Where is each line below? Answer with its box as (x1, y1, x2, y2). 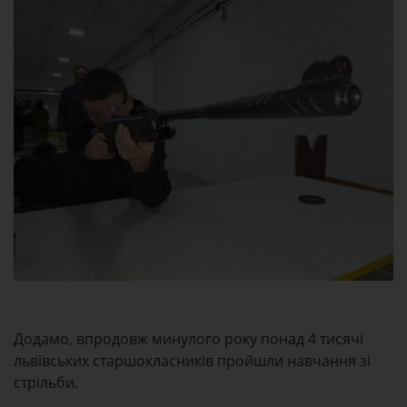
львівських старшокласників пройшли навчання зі (14, 350, 371, 371)
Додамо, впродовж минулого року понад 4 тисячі (14, 328, 363, 349)
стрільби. (14, 372, 78, 392)
